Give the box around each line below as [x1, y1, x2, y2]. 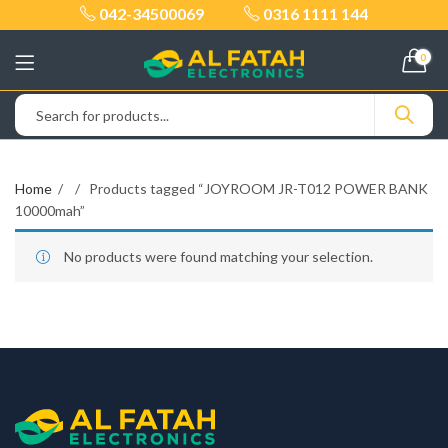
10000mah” [15, 202, 85, 219]
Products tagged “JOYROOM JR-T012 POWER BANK [86, 180, 428, 197]
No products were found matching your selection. [64, 248, 373, 265]
